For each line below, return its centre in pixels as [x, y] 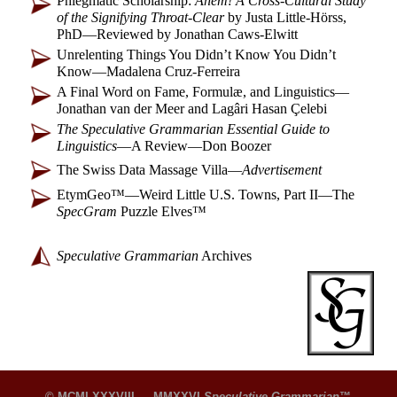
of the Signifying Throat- [125, 17]
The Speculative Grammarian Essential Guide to [193, 129]
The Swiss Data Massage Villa [142, 170]
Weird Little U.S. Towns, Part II [229, 195]
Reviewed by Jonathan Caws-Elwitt [197, 34]
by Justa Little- [267, 17]
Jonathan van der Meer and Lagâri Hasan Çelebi [192, 109]
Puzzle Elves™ [162, 211]
